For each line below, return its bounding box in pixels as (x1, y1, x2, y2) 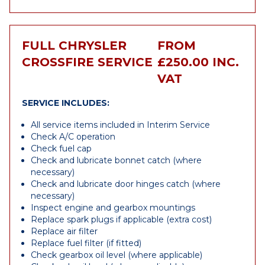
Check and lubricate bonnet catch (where (31, 155, 202, 166)
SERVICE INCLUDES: (22, 98, 109, 108)
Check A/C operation (31, 131, 115, 142)
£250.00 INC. (157, 55, 239, 69)
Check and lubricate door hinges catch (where (31, 179, 221, 189)
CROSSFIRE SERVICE (22, 55, 153, 69)
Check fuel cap (31, 143, 92, 154)
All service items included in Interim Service (31, 119, 210, 130)
